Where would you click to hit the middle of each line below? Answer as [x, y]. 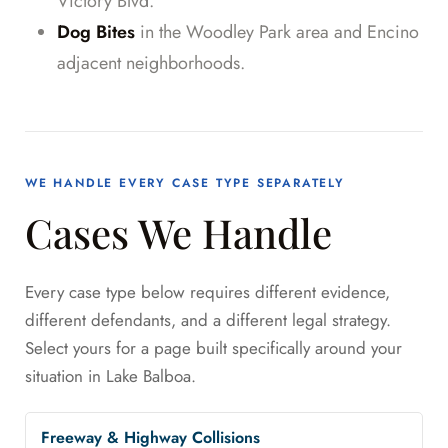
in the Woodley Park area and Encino [277, 32]
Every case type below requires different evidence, [207, 292]
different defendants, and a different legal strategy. [208, 320]
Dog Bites [96, 32]
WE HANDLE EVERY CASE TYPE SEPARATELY [185, 183]
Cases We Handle [178, 233]
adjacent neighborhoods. [151, 63]
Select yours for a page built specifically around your [213, 348]
